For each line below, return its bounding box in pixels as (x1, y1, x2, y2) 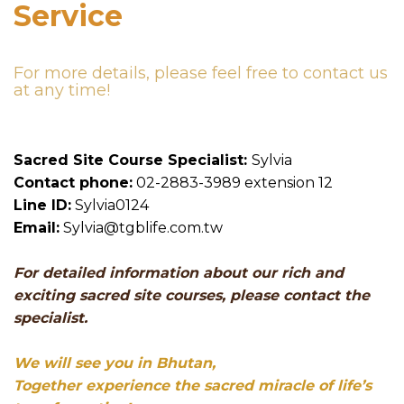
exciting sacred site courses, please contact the (14, 287, 370, 305)
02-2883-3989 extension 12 (133, 174, 336, 192)
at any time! (14, 80, 110, 101)
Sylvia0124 (71, 197, 152, 215)
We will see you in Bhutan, (14, 354, 216, 372)
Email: (14, 219, 60, 237)
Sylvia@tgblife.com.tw (60, 219, 223, 237)
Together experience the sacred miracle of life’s (14, 377, 372, 395)
